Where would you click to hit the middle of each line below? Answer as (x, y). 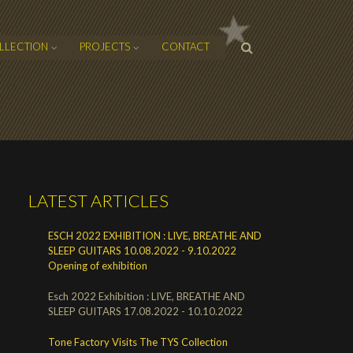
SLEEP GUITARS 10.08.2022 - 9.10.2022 (142, 250)
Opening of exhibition (98, 265)
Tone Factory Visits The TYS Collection (138, 342)
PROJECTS (105, 46)
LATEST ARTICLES (98, 200)
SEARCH (267, 53)
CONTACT (186, 46)
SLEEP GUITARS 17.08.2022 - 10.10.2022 (145, 311)
